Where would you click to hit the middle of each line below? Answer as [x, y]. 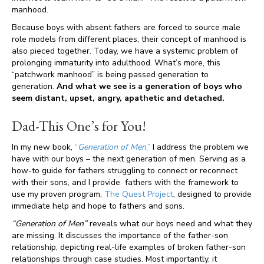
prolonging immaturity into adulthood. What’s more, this [116, 63]
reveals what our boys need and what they [170, 224]
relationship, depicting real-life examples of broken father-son [129, 247]
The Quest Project [139, 194]
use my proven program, [58, 194]
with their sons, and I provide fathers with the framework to [125, 182]
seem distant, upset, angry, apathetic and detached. [118, 98]
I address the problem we [199, 147]
